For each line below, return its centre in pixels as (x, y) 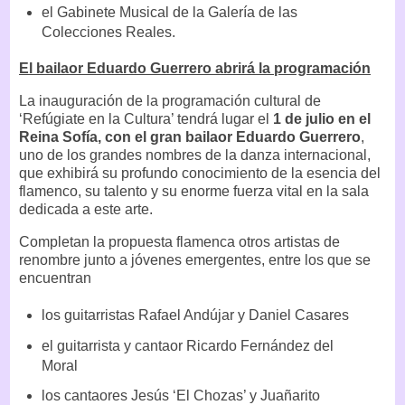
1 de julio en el (320, 119)
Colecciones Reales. (108, 32)
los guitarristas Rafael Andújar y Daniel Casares (195, 315)
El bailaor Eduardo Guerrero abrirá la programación (195, 69)
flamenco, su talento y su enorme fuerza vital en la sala (194, 192)
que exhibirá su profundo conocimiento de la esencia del (200, 174)
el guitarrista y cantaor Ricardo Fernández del (187, 345)
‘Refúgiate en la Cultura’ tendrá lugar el (144, 119)
